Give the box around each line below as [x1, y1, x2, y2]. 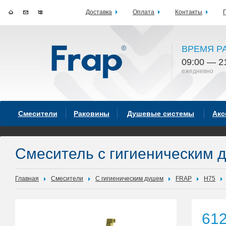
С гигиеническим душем [95, 175, 163, 182]
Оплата [133, 9, 154, 16]
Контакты [175, 9, 202, 16]
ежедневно [182, 68, 213, 75]
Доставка [86, 9, 112, 16]
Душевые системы [127, 109, 194, 118]
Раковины [74, 109, 109, 118]
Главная [15, 175, 39, 182]
